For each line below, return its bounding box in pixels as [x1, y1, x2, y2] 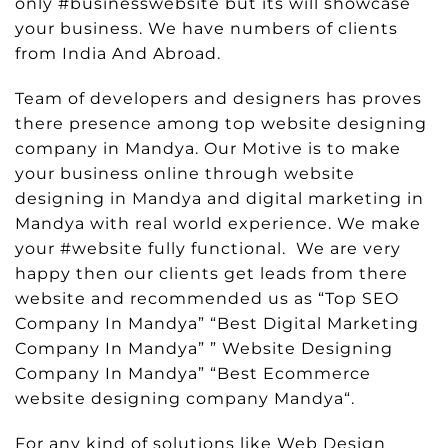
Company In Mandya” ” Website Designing [15, 338, 393, 358]
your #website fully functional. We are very [15, 238, 401, 258]
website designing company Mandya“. [15, 388, 355, 408]
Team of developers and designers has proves [15, 88, 422, 108]
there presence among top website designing [15, 113, 427, 133]
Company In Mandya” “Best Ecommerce [15, 363, 371, 383]
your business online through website [15, 163, 355, 183]
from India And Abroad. [15, 43, 221, 63]
